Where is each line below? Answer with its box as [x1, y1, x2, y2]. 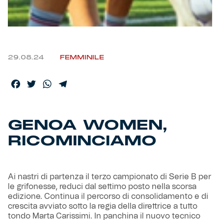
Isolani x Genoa [8, 44, 76, 53]
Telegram [69, 80, 104, 88]
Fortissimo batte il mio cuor [8, 96, 131, 105]
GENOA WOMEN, [8, 116, 167, 134]
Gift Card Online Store [8, 70, 107, 79]
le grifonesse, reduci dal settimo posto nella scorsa [8, 183, 196, 191]
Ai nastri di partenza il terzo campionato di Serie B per [8, 173, 211, 181]
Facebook [22, 80, 59, 88]
